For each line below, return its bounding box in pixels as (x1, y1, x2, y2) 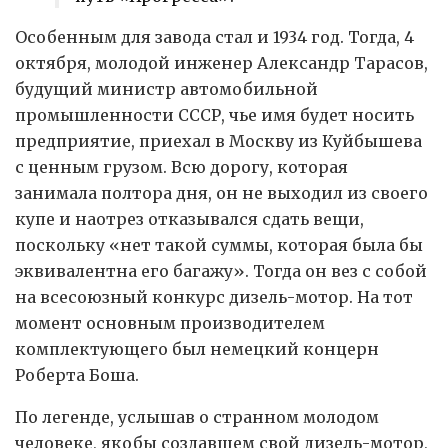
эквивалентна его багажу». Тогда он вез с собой (15, 261, 427, 282)
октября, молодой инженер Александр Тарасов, (15, 53, 428, 74)
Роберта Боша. (15, 365, 139, 386)
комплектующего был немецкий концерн (15, 339, 379, 360)
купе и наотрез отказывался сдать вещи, (15, 209, 364, 230)
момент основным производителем (15, 313, 325, 334)
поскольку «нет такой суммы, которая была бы (15, 235, 423, 256)
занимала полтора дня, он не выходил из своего (15, 183, 428, 204)
